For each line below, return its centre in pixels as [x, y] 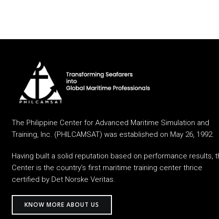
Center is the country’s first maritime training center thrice [107, 167]
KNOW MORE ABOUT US [62, 204]
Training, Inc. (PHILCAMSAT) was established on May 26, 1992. [113, 134]
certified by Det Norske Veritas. [64, 179]
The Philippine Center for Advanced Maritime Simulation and [110, 122]
